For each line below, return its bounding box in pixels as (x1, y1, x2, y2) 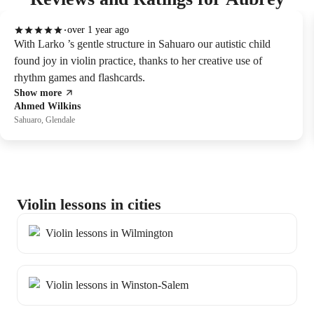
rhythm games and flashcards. (14, 71, 145, 83)
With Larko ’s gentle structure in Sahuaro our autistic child (14, 38, 271, 50)
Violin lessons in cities (17, 196, 161, 213)
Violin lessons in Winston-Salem (46, 279, 189, 291)
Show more (14, 88, 62, 98)
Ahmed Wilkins (14, 101, 81, 111)
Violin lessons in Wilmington (46, 227, 173, 239)
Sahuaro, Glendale (14, 115, 75, 125)
